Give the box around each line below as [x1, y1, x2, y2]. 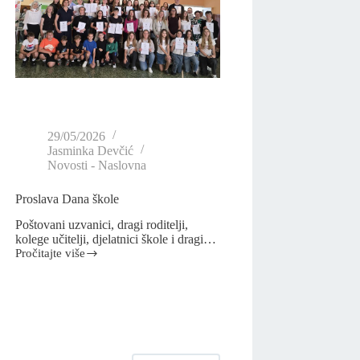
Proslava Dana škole [15, 191, 120, 206]
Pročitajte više [15, 247, 86, 260]
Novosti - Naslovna [47, 157, 147, 172]
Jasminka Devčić [47, 143, 134, 157]
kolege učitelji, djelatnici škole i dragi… [15, 232, 217, 247]
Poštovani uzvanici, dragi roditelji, [15, 218, 189, 232]
